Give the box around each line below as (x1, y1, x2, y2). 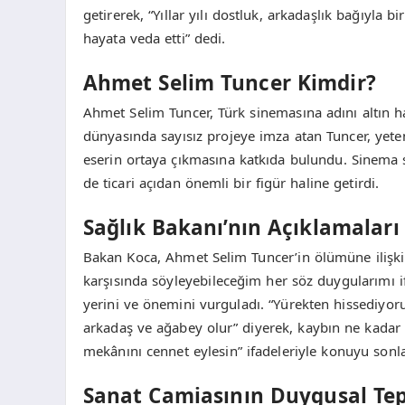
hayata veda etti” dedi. (82, 28, 226, 47)
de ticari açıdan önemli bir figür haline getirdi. (82, 173, 380, 192)
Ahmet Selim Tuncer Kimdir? (82, 69, 376, 98)
